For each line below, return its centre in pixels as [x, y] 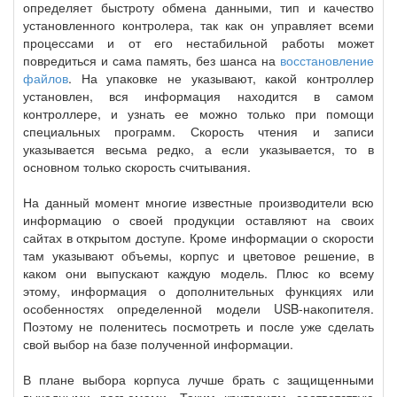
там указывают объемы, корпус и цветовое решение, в [198, 256]
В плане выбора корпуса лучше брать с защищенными [198, 380]
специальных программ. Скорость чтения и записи [198, 132]
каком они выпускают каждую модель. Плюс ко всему [198, 273]
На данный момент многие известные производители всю [198, 202]
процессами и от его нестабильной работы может [198, 43]
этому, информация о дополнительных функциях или [198, 291]
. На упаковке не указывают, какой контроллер [221, 78]
